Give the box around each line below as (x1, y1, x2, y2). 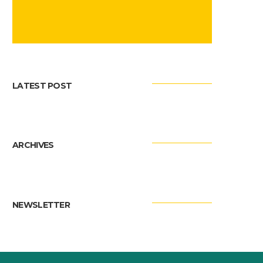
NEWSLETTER (12, 199, 70, 210)
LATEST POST (12, 80, 72, 91)
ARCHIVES (12, 140, 54, 150)
